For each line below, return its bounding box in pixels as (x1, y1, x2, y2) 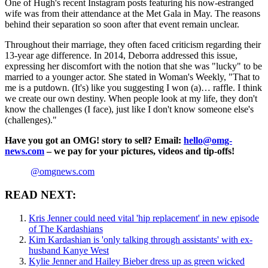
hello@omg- (184, 135, 232, 146)
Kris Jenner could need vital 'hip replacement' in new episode (29, 212, 259, 223)
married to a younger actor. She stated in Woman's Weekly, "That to (5, 72, 260, 83)
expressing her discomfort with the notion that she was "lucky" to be (5, 61, 262, 72)
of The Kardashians (29, 223, 103, 234)
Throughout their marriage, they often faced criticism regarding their (5, 39, 261, 50)
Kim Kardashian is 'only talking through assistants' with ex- (29, 234, 252, 245)
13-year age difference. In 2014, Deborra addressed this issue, (5, 50, 237, 61)
